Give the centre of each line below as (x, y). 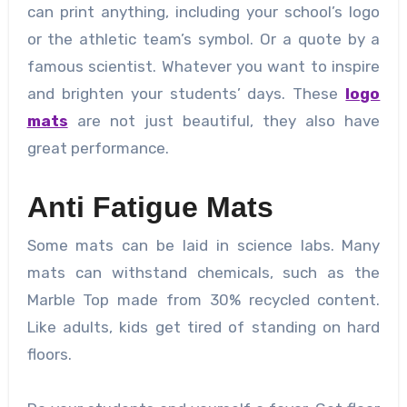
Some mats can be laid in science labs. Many (203, 246)
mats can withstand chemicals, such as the (203, 273)
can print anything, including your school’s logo (203, 11)
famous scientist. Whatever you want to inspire (203, 66)
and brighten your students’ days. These (186, 93)
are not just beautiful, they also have (224, 120)
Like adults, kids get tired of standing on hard (203, 328)
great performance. (98, 148)
